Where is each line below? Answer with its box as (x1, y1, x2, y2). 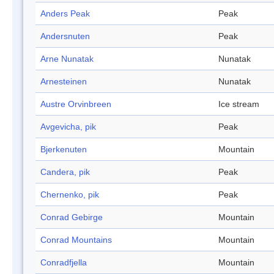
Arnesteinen (40, 76, 87, 87)
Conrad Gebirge (40, 212, 103, 223)
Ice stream (218, 99, 259, 109)
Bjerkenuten (40, 144, 87, 155)
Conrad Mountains (40, 235, 112, 245)
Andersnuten (40, 31, 90, 42)
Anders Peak (40, 9, 90, 19)
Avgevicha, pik (40, 122, 96, 132)
